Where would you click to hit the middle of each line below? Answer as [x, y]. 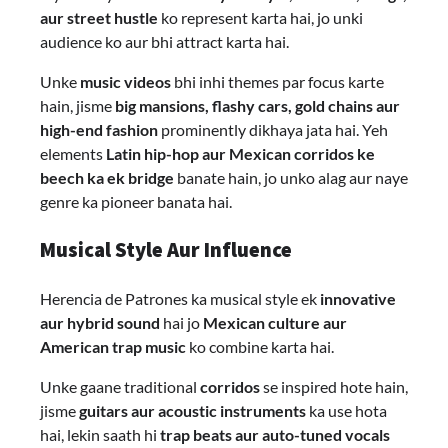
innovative [358, 298]
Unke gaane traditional [120, 386]
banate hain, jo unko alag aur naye [291, 178]
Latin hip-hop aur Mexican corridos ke [240, 154]
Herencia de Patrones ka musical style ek [180, 298]
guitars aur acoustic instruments [192, 410]
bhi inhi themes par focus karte [277, 82]
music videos [125, 82]
